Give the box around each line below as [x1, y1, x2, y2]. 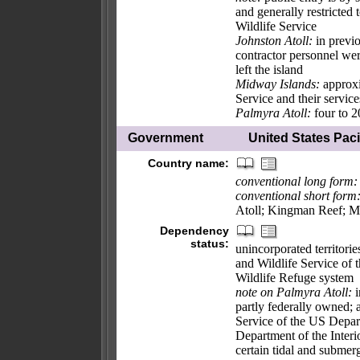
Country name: [148, 157, 229, 170]
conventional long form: [235, 174, 358, 188]
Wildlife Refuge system [235, 271, 354, 284]
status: [190, 237, 229, 250]
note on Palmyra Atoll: [235, 285, 352, 299]
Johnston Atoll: [235, 34, 313, 47]
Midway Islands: [235, 77, 320, 91]
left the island [235, 63, 303, 76]
